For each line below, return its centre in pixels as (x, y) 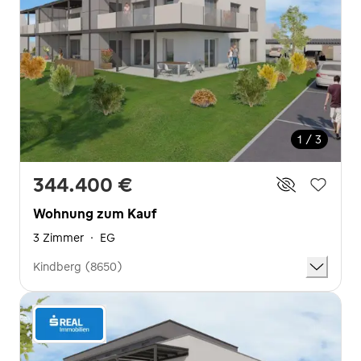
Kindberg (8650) (78, 266)
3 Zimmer (58, 237)
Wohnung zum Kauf (95, 213)
